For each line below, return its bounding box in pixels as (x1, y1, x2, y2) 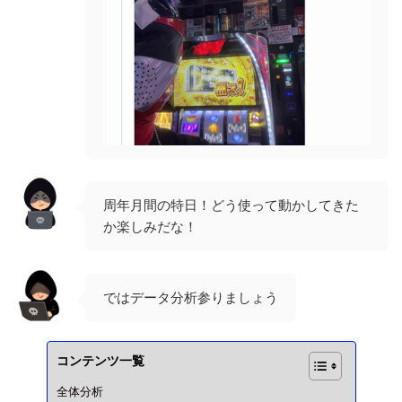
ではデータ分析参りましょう (103, 288, 278, 306)
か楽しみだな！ (103, 217, 197, 235)
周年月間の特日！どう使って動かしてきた (103, 196, 359, 214)
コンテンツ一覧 (56, 353, 144, 368)
